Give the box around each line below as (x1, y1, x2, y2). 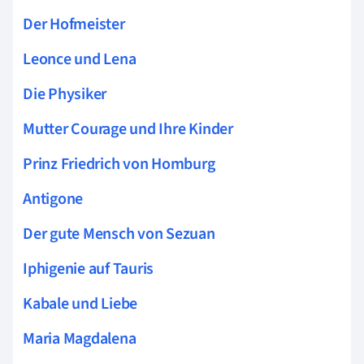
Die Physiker (23, 82, 107, 106)
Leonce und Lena (23, 47, 136, 71)
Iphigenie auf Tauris (23, 257, 154, 280)
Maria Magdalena (23, 327, 136, 350)
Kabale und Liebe (23, 292, 138, 315)
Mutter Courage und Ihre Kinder (23, 117, 233, 141)
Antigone (23, 187, 84, 210)
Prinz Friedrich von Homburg (23, 152, 215, 175)
